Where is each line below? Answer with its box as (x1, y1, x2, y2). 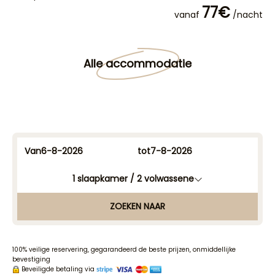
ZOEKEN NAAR (110, 200, 165, 212)
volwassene (144, 172, 194, 185)
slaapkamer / (77, 172, 137, 185)
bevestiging (12, 255, 50, 264)
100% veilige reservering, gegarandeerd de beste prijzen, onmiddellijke (12, 245, 236, 254)
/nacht (230, 9, 263, 21)
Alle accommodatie (83, 55, 192, 71)
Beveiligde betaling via (21, 265, 95, 274)
